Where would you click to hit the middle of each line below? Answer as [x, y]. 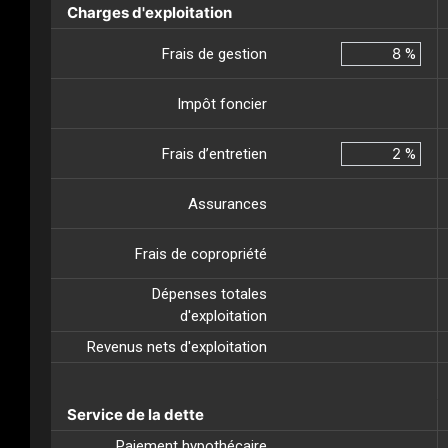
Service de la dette [135, 415]
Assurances [227, 203]
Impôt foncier [222, 103]
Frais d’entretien [214, 153]
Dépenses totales [209, 294]
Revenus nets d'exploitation [177, 347]
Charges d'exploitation [149, 13]
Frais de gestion [214, 53]
